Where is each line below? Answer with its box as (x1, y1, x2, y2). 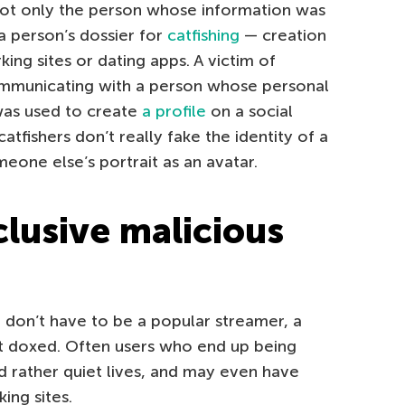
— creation (240, 25, 326, 46)
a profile (142, 101, 206, 122)
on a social (206, 101, 293, 122)
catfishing (167, 25, 240, 46)
